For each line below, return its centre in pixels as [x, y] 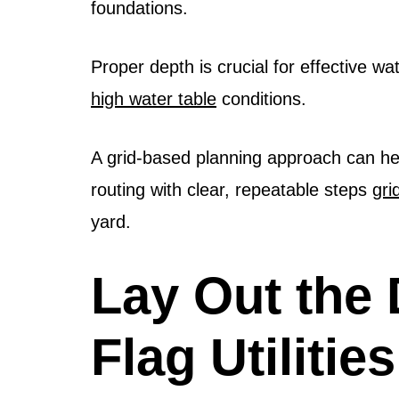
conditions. [261, 98]
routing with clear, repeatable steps [232, 189]
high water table [154, 98]
